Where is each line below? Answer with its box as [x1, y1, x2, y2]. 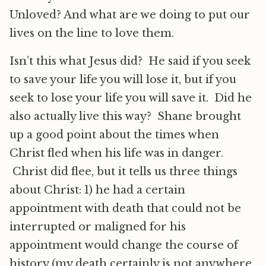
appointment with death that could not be [9, 202, 241, 215]
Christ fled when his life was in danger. [9, 147, 223, 160]
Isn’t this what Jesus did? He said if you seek [9, 55, 251, 68]
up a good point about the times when [9, 128, 219, 141]
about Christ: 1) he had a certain [9, 183, 185, 197]
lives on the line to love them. [9, 27, 174, 40]
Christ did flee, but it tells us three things [9, 165, 237, 178]
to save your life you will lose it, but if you [9, 73, 236, 86]
